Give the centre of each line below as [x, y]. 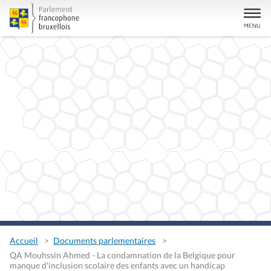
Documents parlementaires [105, 240]
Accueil [24, 240]
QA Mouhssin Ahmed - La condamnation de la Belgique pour [122, 255]
